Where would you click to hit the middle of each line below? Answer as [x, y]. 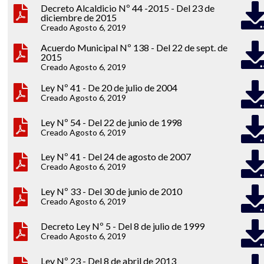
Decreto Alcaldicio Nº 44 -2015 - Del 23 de [127, 8]
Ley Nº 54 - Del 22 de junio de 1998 [111, 122]
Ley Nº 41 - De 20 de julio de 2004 [109, 87]
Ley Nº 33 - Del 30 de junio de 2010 [111, 192]
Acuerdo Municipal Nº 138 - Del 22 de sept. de [134, 48]
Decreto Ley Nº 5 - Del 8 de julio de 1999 [122, 226]
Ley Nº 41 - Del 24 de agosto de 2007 [115, 157]
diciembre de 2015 [78, 18]
